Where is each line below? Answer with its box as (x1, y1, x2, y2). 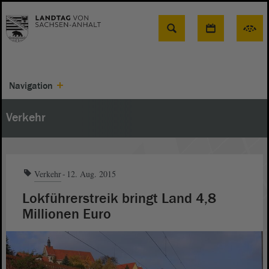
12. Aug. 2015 (67, 168, 116, 180)
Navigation (9, 80, 53, 92)
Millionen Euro (22, 205, 111, 223)
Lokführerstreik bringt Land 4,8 (22, 189, 216, 208)
